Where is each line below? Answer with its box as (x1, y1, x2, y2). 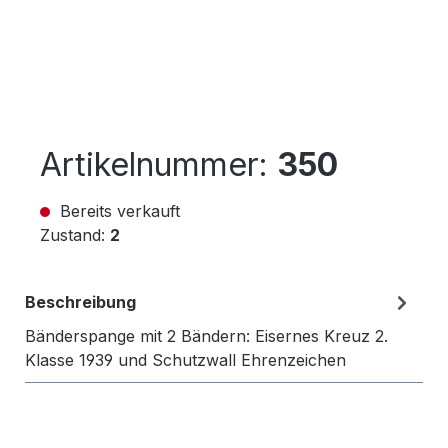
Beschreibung (25, 292, 136, 312)
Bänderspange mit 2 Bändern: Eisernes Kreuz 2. (25, 326, 388, 346)
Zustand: (40, 225, 110, 245)
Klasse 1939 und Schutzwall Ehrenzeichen (25, 350, 346, 370)
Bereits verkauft (55, 201, 180, 221)
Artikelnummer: (40, 145, 277, 184)
